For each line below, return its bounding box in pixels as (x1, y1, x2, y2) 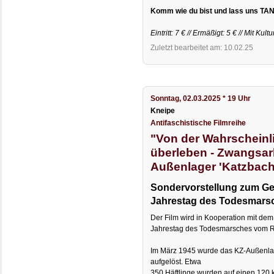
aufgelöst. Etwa (150, 257, 202, 267)
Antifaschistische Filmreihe (150, 119, 246, 128)
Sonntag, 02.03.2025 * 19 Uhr (150, 94, 251, 103)
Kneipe (150, 106, 176, 116)
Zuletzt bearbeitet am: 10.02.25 (150, 43, 254, 52)
